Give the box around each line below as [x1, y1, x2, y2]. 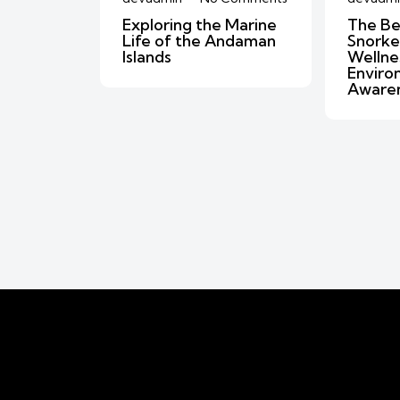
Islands [122, 46, 171, 67]
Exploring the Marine [122, 13, 277, 35]
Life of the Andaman [122, 29, 276, 51]
